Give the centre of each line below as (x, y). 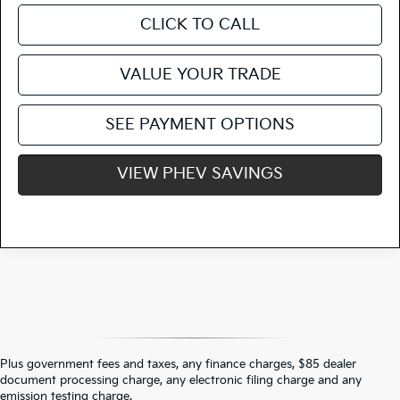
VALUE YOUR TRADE (200, 74)
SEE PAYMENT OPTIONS (200, 124)
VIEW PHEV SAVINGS (200, 173)
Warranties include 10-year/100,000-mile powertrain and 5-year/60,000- (225, 381)
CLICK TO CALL (200, 24)
